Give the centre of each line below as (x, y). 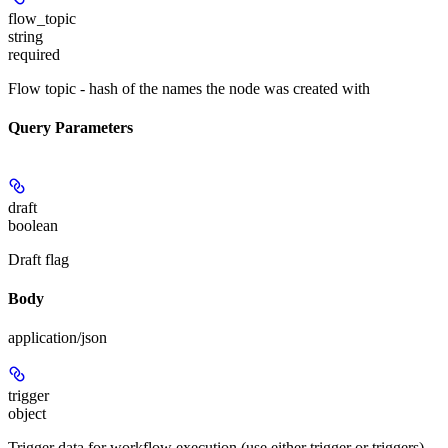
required (34, 55)
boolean (33, 225)
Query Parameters (70, 128)
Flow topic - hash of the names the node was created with (189, 89)
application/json (57, 338)
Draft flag (38, 259)
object (27, 414)
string (25, 37)
